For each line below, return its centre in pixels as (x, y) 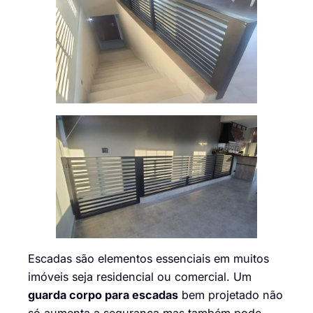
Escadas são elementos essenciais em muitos (148, 259)
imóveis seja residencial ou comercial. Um (140, 277)
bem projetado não (231, 295)
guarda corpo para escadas (103, 295)
